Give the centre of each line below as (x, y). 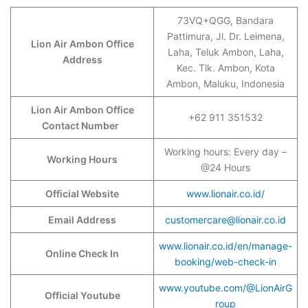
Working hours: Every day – (225, 152)
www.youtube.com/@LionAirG (225, 288)
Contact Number (82, 125)
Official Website (82, 194)
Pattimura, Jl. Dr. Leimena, (225, 36)
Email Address (82, 220)
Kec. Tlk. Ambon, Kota (225, 68)
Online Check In (82, 253)
